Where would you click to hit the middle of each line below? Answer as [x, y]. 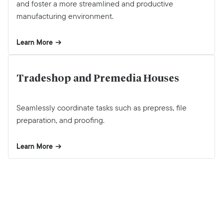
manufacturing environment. [65, 16]
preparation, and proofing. [60, 120]
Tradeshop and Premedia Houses [98, 78]
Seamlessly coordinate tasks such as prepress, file [102, 108]
